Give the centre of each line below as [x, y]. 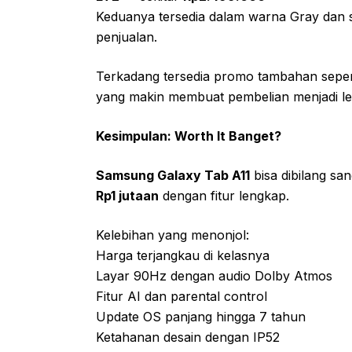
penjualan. [126, 37]
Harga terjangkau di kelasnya [183, 255]
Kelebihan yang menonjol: [172, 235]
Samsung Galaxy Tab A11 [173, 175]
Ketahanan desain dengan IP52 [188, 337]
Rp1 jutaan [127, 195]
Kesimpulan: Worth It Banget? [189, 136]
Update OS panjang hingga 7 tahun [201, 316]
